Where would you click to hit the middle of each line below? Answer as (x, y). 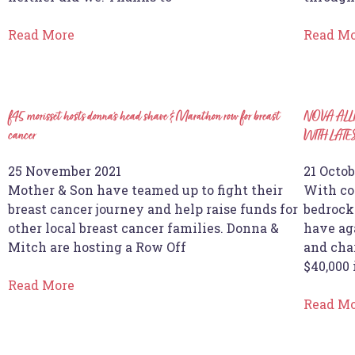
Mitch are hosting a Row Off (97, 246)
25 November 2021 (65, 170)
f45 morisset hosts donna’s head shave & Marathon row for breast (144, 117)
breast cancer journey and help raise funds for (153, 208)
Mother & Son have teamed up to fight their (145, 189)
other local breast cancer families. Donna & (143, 227)
